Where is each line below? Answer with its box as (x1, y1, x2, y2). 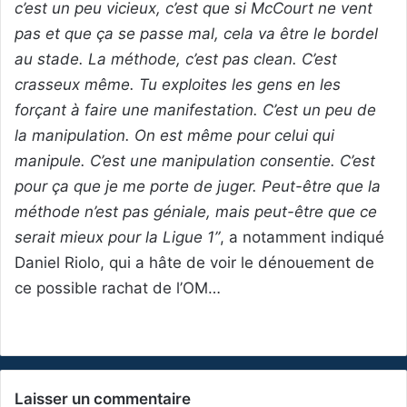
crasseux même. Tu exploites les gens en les (15, 75, 341, 94)
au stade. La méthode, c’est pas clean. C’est (15, 50, 337, 69)
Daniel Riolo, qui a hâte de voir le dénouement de (15, 253, 374, 273)
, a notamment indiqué (220, 228, 384, 247)
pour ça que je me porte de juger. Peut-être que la (15, 177, 381, 196)
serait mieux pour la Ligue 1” (15, 228, 220, 247)
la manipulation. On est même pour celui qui (15, 126, 334, 145)
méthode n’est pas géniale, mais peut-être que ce (15, 203, 377, 222)
